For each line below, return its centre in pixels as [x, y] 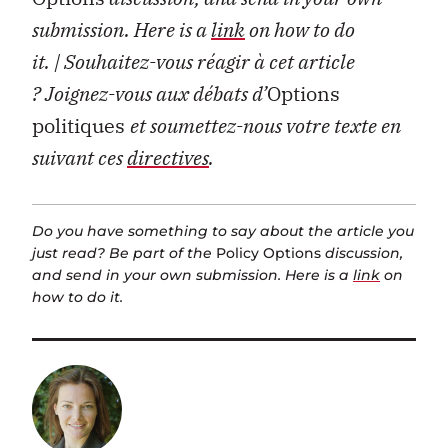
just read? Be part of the [124, 252]
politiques [81, 126]
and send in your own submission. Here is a [192, 274]
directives [168, 158]
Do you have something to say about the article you [223, 230]
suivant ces [79, 158]
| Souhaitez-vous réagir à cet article [204, 62]
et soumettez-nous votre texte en [265, 126]
